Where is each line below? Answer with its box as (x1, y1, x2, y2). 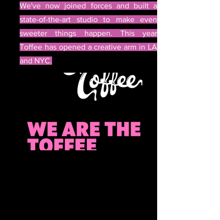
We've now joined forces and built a (20, 1, 157, 10)
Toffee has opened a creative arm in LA (20, 43, 157, 51)
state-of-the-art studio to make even (20, 15, 157, 24)
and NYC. (20, 56, 52, 65)
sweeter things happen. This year (20, 29, 157, 37)
